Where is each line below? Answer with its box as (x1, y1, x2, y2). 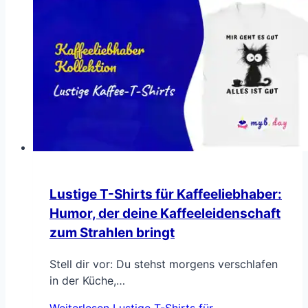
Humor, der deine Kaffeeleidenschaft (49, 205, 280, 221)
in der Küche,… (49, 273, 125, 287)
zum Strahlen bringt (49, 224, 175, 241)
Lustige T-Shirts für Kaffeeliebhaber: (49, 186, 282, 202)
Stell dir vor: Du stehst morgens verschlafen (49, 256, 278, 271)
